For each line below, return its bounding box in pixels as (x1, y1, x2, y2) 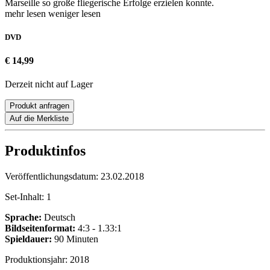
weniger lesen (48, 8, 101, 19)
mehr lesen (5, 8, 48, 19)
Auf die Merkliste (10, 114, 69, 124)
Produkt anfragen (10, 101, 69, 111)
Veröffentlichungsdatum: (5, 171, 101, 182)
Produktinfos (5, 143, 86, 159)
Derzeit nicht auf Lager (5, 79, 93, 90)
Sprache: (5, 212, 42, 223)
